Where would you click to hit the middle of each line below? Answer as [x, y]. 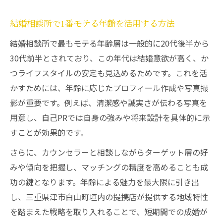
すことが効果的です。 [49, 132]
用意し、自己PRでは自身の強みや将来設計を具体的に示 [110, 117]
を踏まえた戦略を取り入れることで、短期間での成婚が [109, 212]
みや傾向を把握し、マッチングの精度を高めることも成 [109, 167]
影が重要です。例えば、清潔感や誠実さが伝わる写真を [109, 103]
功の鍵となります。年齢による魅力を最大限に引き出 [105, 182]
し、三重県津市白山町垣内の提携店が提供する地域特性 [109, 197]
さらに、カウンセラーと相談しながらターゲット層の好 [109, 152]
